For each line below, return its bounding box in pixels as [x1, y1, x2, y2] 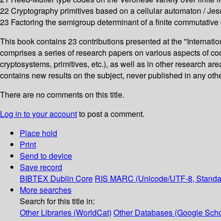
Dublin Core [50, 173, 93, 184]
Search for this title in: [20, 195, 95, 207]
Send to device [20, 150, 72, 162]
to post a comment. [77, 108, 145, 120]
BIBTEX [20, 173, 48, 184]
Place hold [20, 127, 57, 139]
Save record [20, 161, 62, 173]
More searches [20, 184, 72, 196]
